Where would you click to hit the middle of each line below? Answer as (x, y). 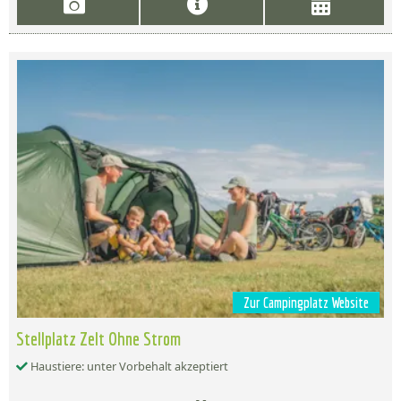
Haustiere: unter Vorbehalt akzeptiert (128, 367)
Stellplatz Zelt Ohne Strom (98, 339)
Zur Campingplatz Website (306, 303)
